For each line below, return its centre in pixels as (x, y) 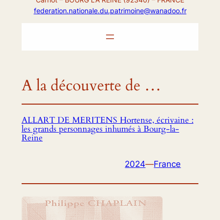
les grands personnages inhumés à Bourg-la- (100, 129)
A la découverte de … (91, 85)
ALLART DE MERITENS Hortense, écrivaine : (107, 120)
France (167, 164)
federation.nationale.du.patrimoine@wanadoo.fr (110, 10)
